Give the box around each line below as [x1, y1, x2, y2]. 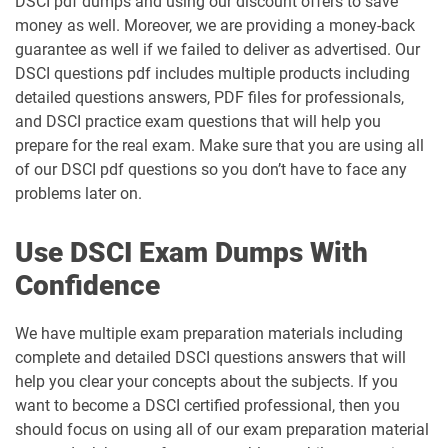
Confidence [15, 269, 160, 302]
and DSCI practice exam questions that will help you [15, 112, 381, 131]
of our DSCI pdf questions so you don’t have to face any [15, 160, 407, 179]
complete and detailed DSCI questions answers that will [15, 348, 406, 367]
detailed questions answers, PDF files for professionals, [15, 88, 404, 107]
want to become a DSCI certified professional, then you [15, 396, 400, 415]
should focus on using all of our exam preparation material [15, 420, 429, 439]
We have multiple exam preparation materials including [15, 324, 403, 343]
